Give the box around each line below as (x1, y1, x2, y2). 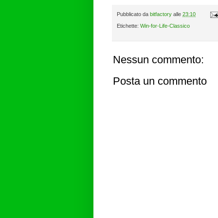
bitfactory (150, 11, 172, 17)
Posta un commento (113, 75, 207, 88)
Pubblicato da (117, 11, 150, 17)
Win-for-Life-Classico (140, 23, 190, 29)
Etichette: (117, 23, 140, 29)
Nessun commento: (113, 54, 204, 66)
